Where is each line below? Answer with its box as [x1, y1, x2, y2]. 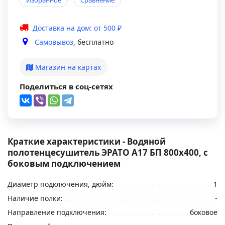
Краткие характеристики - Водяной [8, 136, 166, 147]
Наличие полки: [8, 193, 63, 203]
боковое [190, 207, 217, 217]
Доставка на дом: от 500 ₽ [33, 23, 122, 33]
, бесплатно [73, 37, 114, 47]
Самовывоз [35, 37, 73, 47]
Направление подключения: [8, 207, 106, 217]
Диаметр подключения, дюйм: [8, 179, 114, 189]
